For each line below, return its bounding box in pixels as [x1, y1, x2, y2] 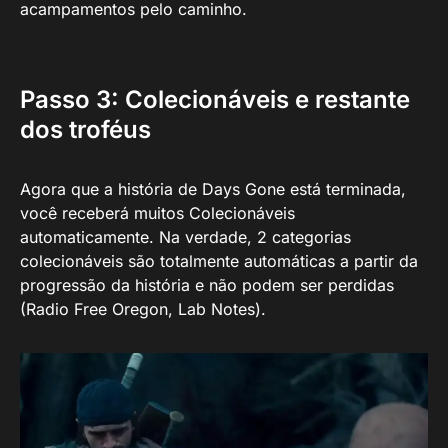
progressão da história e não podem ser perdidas [20, 274, 394, 295]
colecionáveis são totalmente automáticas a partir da [20, 250, 418, 271]
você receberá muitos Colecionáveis [20, 202, 295, 223]
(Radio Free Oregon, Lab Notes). [20, 298, 266, 319]
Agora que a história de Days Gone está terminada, [20, 178, 406, 199]
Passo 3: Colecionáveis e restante [20, 84, 410, 114]
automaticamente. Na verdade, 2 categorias [20, 226, 351, 247]
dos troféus [20, 114, 151, 144]
